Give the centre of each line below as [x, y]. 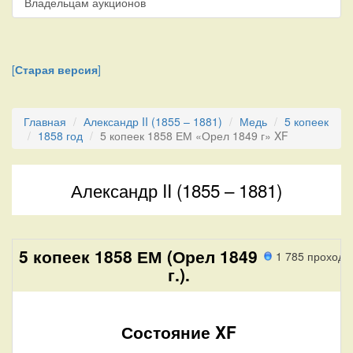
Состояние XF [178, 331]
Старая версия [56, 69]
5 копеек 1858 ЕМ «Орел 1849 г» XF [194, 135]
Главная [45, 121]
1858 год [60, 135]
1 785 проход [310, 256]
